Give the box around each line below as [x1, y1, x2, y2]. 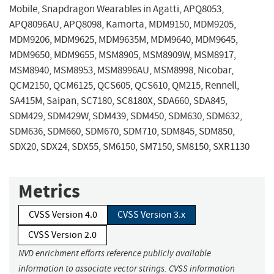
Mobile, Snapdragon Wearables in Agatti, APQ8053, [9, 2, 224, 16]
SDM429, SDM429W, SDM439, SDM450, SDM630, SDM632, [9, 109, 242, 123]
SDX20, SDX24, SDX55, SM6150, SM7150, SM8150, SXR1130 [9, 140, 250, 154]
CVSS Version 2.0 [28, 229, 97, 242]
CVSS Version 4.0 [29, 209, 97, 221]
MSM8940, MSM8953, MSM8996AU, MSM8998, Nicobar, [9, 64, 234, 77]
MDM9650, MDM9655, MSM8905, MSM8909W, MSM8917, [9, 48, 236, 62]
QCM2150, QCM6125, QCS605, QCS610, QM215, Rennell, [9, 79, 239, 92]
